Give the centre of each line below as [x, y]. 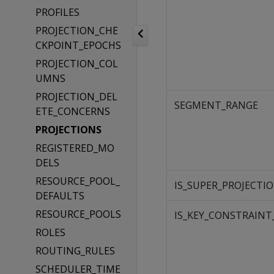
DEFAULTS [60, 196]
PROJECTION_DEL [76, 97]
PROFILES [57, 12]
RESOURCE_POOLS [78, 214]
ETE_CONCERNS [72, 111]
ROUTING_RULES [75, 251]
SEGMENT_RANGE [216, 105]
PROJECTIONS [68, 130]
